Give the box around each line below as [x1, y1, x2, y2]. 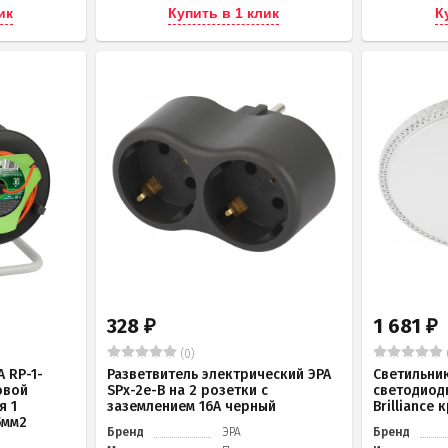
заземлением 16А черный [106, 398, 276, 416]
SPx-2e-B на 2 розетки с [106, 382, 268, 400]
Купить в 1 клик [168, 5, 280, 22]
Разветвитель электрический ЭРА [106, 366, 331, 384]
